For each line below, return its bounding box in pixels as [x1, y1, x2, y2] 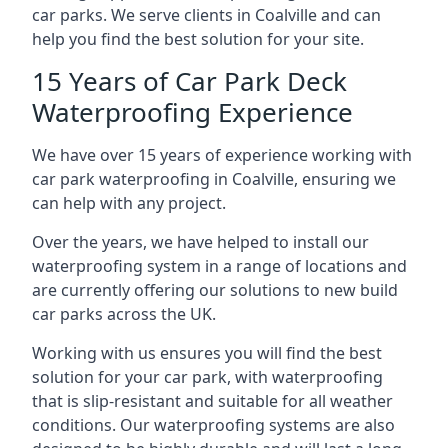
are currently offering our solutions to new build [32, 279, 398, 301]
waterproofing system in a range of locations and [32, 255, 407, 277]
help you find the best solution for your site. [32, 28, 364, 50]
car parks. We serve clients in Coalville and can [32, 4, 381, 26]
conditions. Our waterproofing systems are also [32, 414, 395, 436]
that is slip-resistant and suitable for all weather [32, 390, 393, 412]
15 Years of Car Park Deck [32, 63, 347, 99]
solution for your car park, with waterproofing [32, 366, 383, 388]
